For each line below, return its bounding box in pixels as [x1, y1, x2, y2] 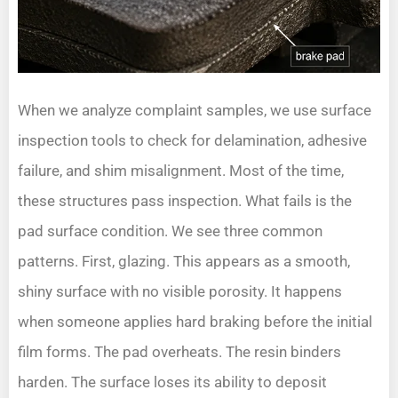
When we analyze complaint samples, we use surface [18, 101, 371, 120]
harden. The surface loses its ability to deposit [18, 373, 327, 392]
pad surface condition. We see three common [18, 222, 322, 241]
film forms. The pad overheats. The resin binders [18, 343, 341, 362]
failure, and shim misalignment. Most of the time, [18, 162, 344, 180]
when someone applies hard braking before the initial [18, 313, 372, 331]
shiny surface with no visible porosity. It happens [18, 283, 342, 301]
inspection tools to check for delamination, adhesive [18, 131, 367, 150]
